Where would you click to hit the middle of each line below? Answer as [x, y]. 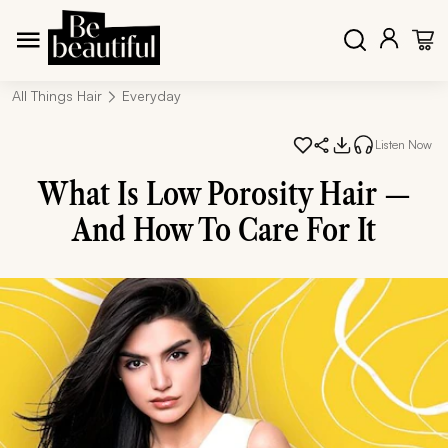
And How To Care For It [224, 229]
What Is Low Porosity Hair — [224, 193]
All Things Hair [57, 95]
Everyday [151, 95]
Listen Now [403, 144]
